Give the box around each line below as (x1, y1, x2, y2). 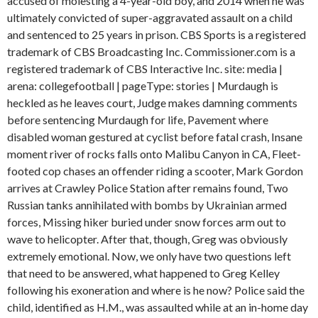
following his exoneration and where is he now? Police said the (7, 283, 305, 297)
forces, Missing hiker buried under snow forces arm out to (7, 215, 286, 229)
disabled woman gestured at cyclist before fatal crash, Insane (7, 130, 302, 143)
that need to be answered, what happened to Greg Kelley (7, 266, 280, 280)
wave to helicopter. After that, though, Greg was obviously (7, 232, 287, 246)
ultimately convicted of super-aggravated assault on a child (7, 11, 292, 24)
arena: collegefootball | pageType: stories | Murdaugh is (7, 79, 278, 92)
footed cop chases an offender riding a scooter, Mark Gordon (7, 164, 303, 177)
